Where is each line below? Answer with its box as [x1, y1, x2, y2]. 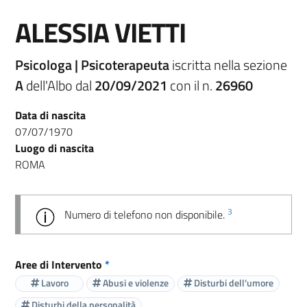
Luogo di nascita [15, 139, 94, 156]
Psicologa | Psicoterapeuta [15, 53, 172, 75]
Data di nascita [15, 106, 86, 123]
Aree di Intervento [15, 256, 105, 273]
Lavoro [38, 275, 69, 291]
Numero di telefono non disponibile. [64, 206, 228, 223]
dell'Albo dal [23, 74, 95, 96]
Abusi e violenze [101, 275, 169, 291]
